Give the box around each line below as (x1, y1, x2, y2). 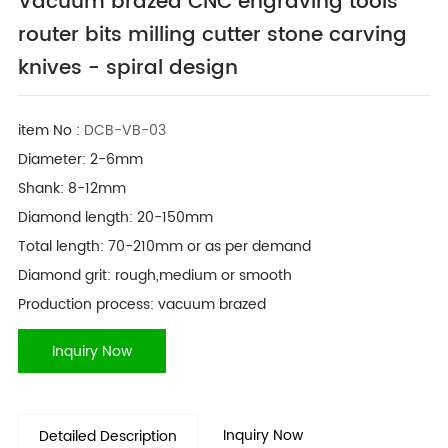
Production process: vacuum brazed (17, 293, 266, 317)
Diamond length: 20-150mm (17, 206, 213, 230)
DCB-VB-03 (79, 119, 166, 143)
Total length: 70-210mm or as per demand (17, 235, 311, 259)
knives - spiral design (17, 52, 238, 86)
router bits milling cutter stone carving (17, 19, 407, 53)
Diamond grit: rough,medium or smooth (17, 264, 292, 288)
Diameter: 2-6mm (17, 148, 143, 172)
